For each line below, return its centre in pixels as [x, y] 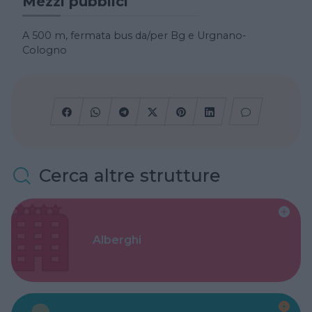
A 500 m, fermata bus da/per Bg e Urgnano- [134, 35]
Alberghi [117, 240]
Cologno [45, 50]
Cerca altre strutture [130, 176]
